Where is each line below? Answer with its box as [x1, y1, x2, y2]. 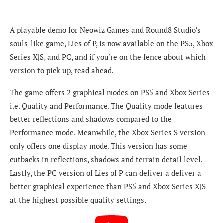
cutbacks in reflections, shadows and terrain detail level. [10, 154, 202, 164]
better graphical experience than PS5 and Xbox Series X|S [10, 181, 206, 191]
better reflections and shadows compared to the [10, 113, 172, 124]
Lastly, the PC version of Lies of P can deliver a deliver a [10, 167, 201, 178]
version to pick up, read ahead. [10, 65, 113, 75]
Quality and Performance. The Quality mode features [20, 100, 203, 111]
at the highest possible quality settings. [10, 194, 146, 205]
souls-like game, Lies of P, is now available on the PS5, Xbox [10, 38, 213, 48]
